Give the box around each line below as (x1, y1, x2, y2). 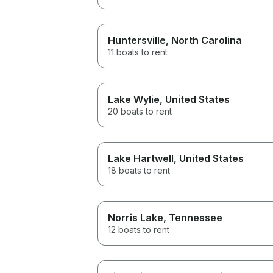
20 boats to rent (108, 105, 172, 116)
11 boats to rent (108, 46, 168, 57)
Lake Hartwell (108, 152, 174, 165)
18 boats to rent (108, 165, 170, 175)
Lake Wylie (108, 93, 160, 105)
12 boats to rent (108, 224, 169, 235)
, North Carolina (166, 34, 242, 46)
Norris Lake (108, 211, 163, 224)
